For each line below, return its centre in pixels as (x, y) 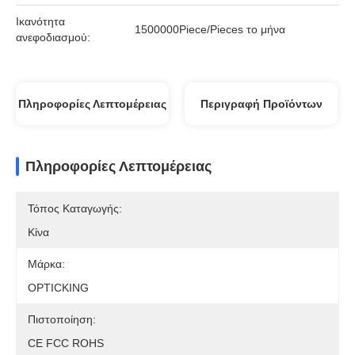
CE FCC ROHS (66, 343)
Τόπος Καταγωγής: (75, 208)
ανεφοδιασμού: (53, 37)
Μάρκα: (46, 264)
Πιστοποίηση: (62, 319)
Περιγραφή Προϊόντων (261, 104)
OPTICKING (58, 288)
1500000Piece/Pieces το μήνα (210, 29)
